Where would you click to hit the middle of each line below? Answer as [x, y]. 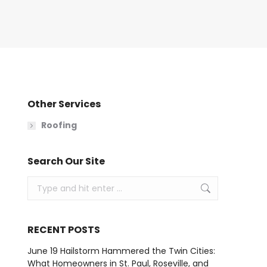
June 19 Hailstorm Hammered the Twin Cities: [121, 251]
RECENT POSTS [64, 230]
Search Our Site [66, 161]
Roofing [59, 125]
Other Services [64, 104]
